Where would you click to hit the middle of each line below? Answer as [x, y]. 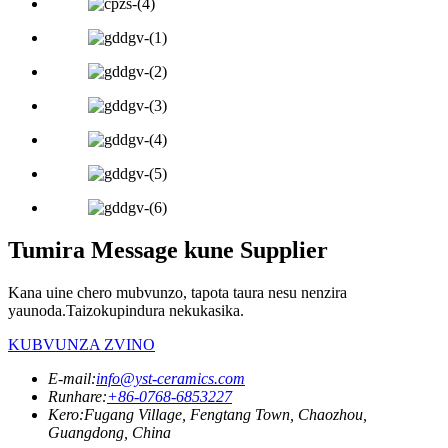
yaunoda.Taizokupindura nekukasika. [126, 310]
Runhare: [77, 396]
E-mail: [72, 378]
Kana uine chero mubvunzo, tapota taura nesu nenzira [177, 292]
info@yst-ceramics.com [170, 378]
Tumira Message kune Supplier [168, 249]
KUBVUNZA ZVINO [81, 344]
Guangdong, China [109, 432]
